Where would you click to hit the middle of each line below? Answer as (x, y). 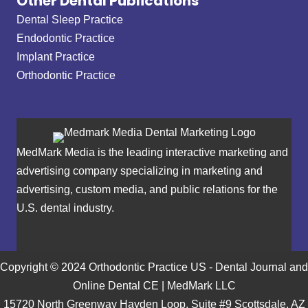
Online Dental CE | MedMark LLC (154, 285)
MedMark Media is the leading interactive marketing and (152, 152)
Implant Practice (56, 57)
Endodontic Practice (66, 38)
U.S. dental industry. (65, 208)
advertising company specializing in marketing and (140, 171)
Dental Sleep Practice (70, 20)
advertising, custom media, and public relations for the (147, 189)
